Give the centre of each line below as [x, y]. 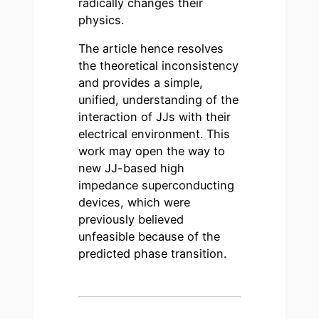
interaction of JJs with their [155, 116]
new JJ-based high [132, 168]
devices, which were [135, 202]
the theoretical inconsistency [159, 65]
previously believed [131, 219]
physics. [101, 20]
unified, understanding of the [159, 99]
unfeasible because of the [150, 236]
